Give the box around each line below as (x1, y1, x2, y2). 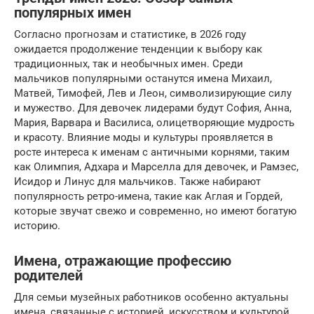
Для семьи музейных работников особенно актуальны (14, 291, 289, 303)
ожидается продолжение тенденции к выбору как (14, 43, 262, 55)
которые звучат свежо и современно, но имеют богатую (14, 205, 296, 217)
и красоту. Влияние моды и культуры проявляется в (14, 131, 273, 144)
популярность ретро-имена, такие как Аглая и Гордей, (14, 190, 282, 203)
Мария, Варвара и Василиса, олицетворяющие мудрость (14, 116, 294, 129)
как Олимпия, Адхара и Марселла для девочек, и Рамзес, (14, 161, 299, 173)
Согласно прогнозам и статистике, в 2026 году (14, 28, 246, 41)
